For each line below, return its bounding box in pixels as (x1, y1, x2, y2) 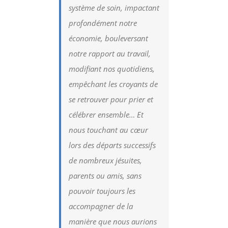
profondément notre (69, 17, 137, 28)
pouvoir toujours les (69, 185, 136, 196)
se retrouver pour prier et (69, 94, 154, 104)
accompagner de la (69, 201, 133, 211)
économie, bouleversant (69, 33, 149, 43)
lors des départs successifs (69, 139, 156, 150)
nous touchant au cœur (69, 124, 149, 135)
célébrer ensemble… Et (69, 109, 144, 120)
